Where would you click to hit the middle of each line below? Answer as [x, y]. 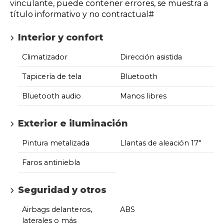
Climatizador [45, 57]
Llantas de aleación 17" [160, 143]
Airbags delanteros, [57, 209]
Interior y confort [60, 37]
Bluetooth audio [51, 96]
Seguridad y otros [62, 190]
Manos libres [143, 96]
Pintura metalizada [56, 143]
